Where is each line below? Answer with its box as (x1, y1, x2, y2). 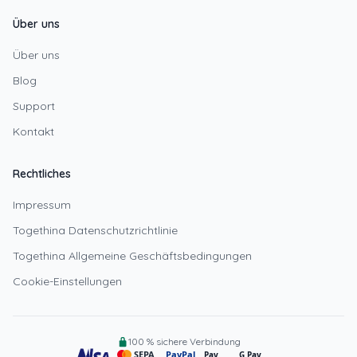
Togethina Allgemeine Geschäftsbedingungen (13, 249, 252, 264)
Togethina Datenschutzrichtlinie (13, 223, 178, 238)
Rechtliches (13, 167, 71, 182)
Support (13, 99, 55, 114)
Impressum (13, 198, 71, 213)
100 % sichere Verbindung (127, 335, 241, 348)
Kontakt (13, 124, 54, 139)
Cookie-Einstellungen (13, 274, 122, 289)
